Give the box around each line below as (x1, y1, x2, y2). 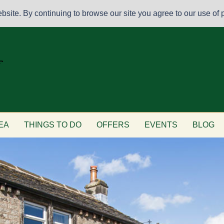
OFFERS (96, 120, 129, 129)
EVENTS (144, 120, 177, 129)
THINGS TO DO (24, 120, 81, 129)
